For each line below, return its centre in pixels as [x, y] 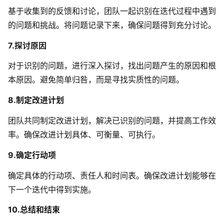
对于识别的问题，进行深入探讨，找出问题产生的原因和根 [112, 66]
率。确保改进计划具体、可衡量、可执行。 [84, 135]
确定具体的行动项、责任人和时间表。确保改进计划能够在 [112, 175]
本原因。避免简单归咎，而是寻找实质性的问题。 [96, 80]
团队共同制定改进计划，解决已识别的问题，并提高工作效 [112, 121]
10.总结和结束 [34, 210]
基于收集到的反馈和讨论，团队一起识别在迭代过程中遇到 [112, 11]
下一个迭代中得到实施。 [52, 189]
